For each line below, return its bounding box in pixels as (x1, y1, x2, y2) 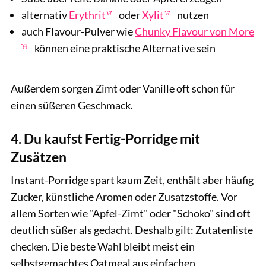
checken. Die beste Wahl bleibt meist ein (11, 240, 195, 254)
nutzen (175, 8, 209, 21)
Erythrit (69, 8, 106, 21)
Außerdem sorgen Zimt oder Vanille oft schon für (11, 82, 235, 96)
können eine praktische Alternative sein (33, 41, 216, 55)
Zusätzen (11, 149, 66, 166)
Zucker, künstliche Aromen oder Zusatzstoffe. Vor (11, 190, 237, 204)
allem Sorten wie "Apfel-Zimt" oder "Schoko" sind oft (11, 207, 251, 220)
